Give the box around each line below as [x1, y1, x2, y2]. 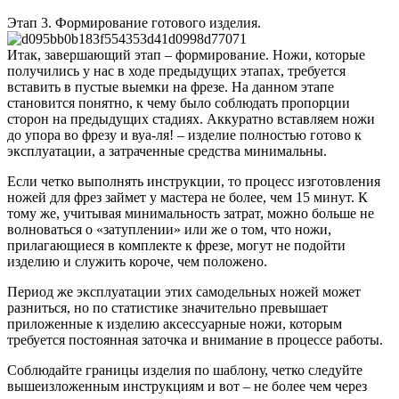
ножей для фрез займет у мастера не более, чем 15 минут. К [7, 189, 368, 205]
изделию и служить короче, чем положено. [7, 253, 267, 269]
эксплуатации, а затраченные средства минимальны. [7, 142, 327, 159]
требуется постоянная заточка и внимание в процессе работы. [7, 331, 383, 347]
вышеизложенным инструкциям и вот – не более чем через [7, 378, 367, 394]
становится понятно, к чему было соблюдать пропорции [7, 94, 350, 110]
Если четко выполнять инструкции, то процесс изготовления [7, 173, 380, 189]
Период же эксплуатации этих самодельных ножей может [7, 283, 361, 299]
